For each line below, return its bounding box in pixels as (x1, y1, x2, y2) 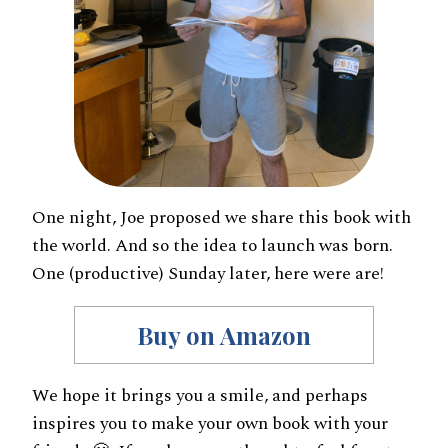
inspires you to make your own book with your (32, 409, 388, 437)
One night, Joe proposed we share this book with (32, 204, 411, 232)
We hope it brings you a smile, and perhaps (32, 381, 368, 409)
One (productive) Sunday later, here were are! (32, 260, 384, 288)
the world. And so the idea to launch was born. (32, 232, 393, 260)
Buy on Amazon (137, 318, 311, 351)
